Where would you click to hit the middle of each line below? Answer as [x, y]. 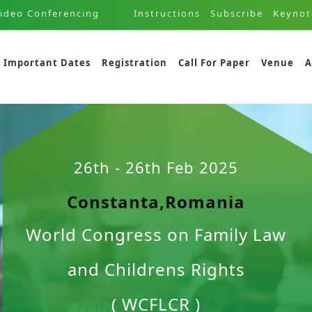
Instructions [167, 13]
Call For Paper [214, 63]
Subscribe [236, 13]
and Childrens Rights [156, 269]
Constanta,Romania [156, 201]
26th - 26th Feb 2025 [156, 167]
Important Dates [47, 63]
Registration [134, 63]
